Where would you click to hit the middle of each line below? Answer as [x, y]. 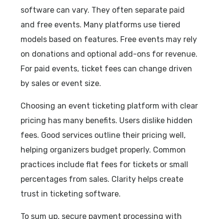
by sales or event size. [61, 83]
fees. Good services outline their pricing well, [103, 135]
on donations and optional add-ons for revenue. [109, 54]
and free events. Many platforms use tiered [101, 24]
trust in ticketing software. [71, 194]
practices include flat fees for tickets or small [105, 164]
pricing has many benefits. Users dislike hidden [107, 120]
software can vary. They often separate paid [103, 10]
